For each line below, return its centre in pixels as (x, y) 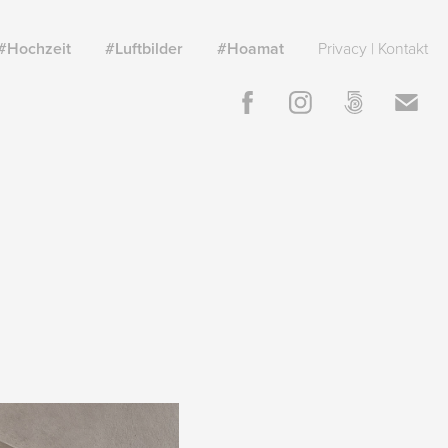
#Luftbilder (143, 48)
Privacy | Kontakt (372, 48)
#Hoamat (250, 48)
